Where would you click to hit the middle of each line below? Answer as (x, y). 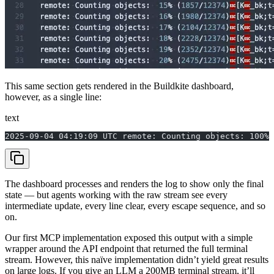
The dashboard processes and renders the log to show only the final (134, 183)
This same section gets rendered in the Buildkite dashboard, (119, 86)
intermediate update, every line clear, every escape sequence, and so (135, 206)
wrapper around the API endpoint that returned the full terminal (126, 248)
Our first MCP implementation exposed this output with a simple (129, 237)
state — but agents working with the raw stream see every (116, 194)
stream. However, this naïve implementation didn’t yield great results (137, 259)
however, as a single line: (53, 97)
